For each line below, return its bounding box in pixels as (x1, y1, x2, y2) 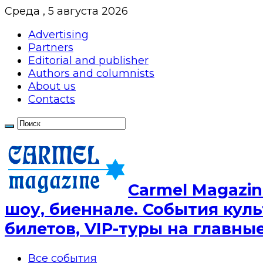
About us (28, 80, 76, 93)
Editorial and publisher (28, 54, 149, 67)
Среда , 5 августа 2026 (5, 5, 128, 18)
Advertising (28, 28, 89, 41)
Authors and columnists (28, 67, 154, 80)
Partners (28, 41, 73, 54)
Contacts (28, 93, 75, 106)
